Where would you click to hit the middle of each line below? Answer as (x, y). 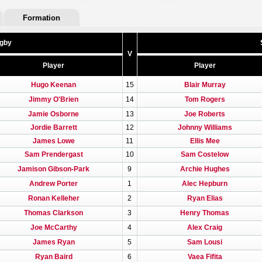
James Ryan (54, 242)
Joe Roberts (205, 114)
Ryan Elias (205, 198)
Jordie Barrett (54, 127)
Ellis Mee (205, 141)
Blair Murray (205, 85)
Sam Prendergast (54, 154)
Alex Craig (205, 227)
